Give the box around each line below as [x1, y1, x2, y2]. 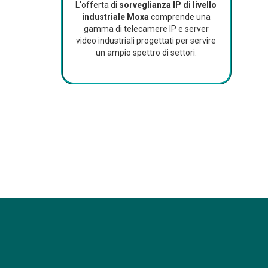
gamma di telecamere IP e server [83, 24, 209, 34]
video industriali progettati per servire [76, 36, 217, 46]
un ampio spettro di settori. [95, 48, 197, 58]
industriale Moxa [81, 12, 149, 22]
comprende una [148, 12, 211, 22]
